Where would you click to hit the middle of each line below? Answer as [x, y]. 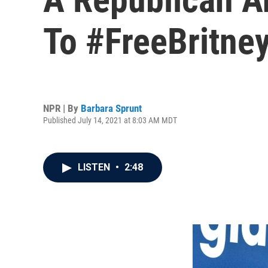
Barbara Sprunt [111, 108]
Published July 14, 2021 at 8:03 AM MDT [110, 120]
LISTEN [95, 167]
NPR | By [62, 108]
